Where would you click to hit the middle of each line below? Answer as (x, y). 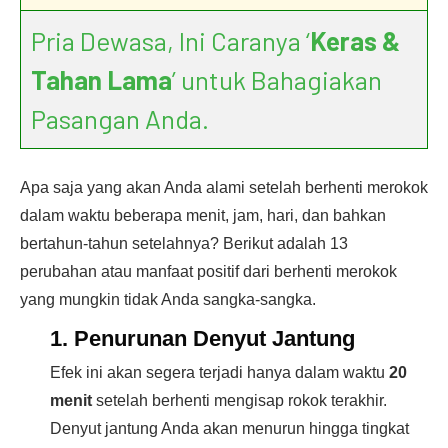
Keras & (355, 40)
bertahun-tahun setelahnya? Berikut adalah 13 (184, 243)
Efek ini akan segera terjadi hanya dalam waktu (219, 372)
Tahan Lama (101, 79)
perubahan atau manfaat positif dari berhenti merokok (208, 271)
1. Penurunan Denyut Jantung (202, 338)
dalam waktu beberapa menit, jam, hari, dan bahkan (203, 215)
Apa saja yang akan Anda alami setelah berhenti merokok (224, 187)
